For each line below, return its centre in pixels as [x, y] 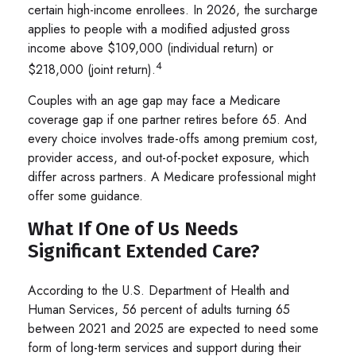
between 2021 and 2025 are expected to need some [173, 329]
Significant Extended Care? [144, 252]
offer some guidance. [85, 196]
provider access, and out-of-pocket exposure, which [168, 158]
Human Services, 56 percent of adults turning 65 [159, 310]
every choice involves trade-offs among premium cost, [173, 139]
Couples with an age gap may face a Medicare [154, 101]
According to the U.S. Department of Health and [159, 291]
